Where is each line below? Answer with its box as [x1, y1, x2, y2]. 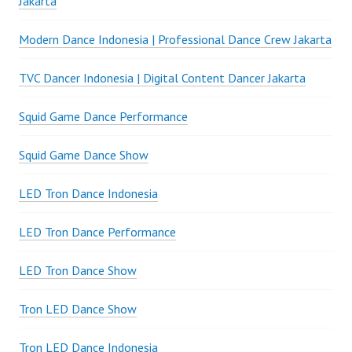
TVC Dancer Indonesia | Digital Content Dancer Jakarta [19, 70, 306, 86]
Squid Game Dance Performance [19, 108, 188, 125]
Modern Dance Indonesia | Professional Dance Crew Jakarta [19, 31, 332, 48]
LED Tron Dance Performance [19, 224, 176, 240]
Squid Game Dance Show [19, 147, 148, 163]
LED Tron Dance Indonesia [19, 185, 158, 202]
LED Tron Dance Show [19, 262, 137, 279]
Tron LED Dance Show [19, 301, 137, 317]
